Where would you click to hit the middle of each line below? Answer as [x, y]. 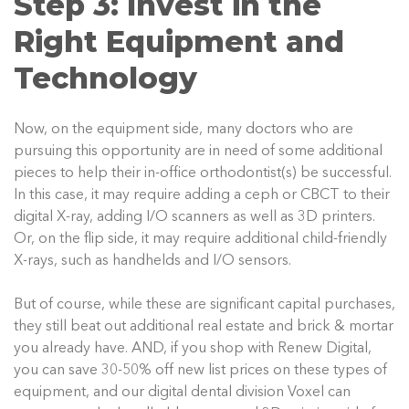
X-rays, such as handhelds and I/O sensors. [152, 261]
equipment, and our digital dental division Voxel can [182, 392]
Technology [105, 78]
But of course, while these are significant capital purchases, [204, 304]
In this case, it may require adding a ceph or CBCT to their [202, 195]
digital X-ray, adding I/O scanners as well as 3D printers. [194, 217]
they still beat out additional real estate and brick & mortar [204, 326]
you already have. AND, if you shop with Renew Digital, [193, 348]
